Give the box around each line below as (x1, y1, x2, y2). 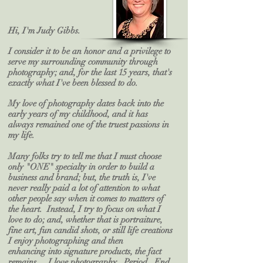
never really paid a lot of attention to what (8, 183, 160, 194)
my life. (8, 130, 39, 141)
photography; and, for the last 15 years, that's (8, 67, 172, 78)
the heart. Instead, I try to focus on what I (8, 204, 161, 215)
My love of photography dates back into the (8, 98, 164, 109)
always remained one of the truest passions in (8, 119, 169, 130)
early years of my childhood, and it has (8, 109, 148, 120)
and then (92, 235, 123, 247)
